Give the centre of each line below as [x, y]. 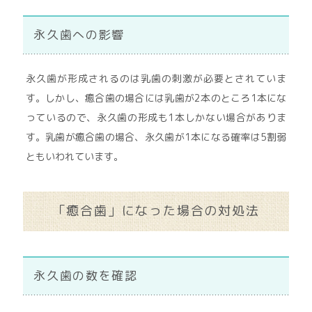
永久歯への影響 [79, 34]
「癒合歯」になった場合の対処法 [156, 211]
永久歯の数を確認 [86, 275]
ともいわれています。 [74, 156]
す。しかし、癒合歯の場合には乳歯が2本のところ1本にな [156, 98]
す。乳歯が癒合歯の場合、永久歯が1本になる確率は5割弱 [156, 137]
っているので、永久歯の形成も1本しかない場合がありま [156, 117]
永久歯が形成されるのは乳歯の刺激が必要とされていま [156, 78]
